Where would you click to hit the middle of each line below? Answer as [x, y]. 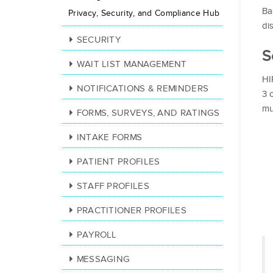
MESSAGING [103, 259]
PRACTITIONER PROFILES [131, 211]
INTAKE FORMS [109, 137]
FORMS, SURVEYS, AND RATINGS [148, 113]
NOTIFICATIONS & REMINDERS [143, 89]
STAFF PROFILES [113, 186]
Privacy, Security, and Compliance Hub [144, 13]
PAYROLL [97, 235]
